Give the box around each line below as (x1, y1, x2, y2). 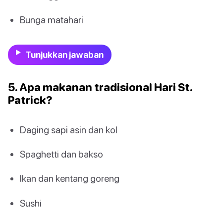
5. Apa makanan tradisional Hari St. (8, 80, 192, 94)
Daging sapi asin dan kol (20, 123, 117, 135)
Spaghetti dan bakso (20, 148, 103, 160)
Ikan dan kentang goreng (20, 172, 119, 184)
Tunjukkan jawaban (25, 49, 104, 60)
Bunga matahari (20, 13, 83, 25)
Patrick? (8, 93, 53, 107)
